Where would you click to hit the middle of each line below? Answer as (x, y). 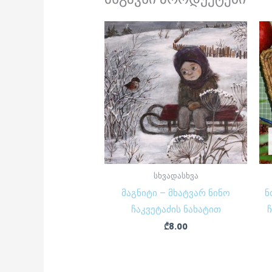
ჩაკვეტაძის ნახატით (176, 209)
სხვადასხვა (176, 175)
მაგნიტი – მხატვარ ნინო (176, 192)
